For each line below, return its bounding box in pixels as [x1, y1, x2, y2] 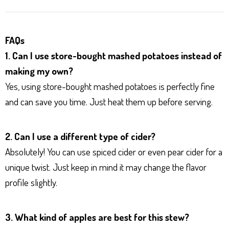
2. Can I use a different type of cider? [5, 129, 155, 143]
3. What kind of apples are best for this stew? [5, 210, 189, 223]
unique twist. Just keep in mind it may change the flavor [5, 160, 207, 173]
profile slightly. [5, 175, 57, 189]
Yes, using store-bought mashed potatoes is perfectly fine [5, 79, 215, 93]
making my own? [5, 64, 73, 77]
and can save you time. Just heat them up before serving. [5, 95, 213, 108]
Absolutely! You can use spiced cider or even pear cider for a [5, 145, 222, 158]
